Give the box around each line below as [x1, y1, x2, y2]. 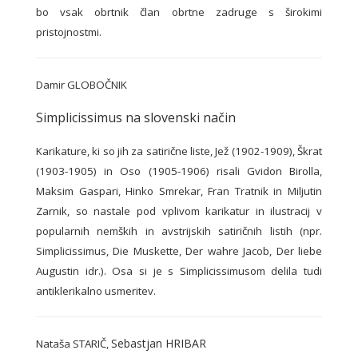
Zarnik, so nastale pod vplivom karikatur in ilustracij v [36, 204, 322, 219]
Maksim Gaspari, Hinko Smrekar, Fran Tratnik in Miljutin [36, 184, 322, 199]
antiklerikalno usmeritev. [36, 284, 156, 299]
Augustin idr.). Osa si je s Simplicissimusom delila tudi [36, 264, 322, 279]
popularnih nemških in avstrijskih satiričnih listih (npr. [36, 224, 322, 239]
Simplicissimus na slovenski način [36, 109, 236, 127]
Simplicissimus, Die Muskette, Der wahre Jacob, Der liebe [36, 244, 322, 259]
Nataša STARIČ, [36, 336, 111, 352]
